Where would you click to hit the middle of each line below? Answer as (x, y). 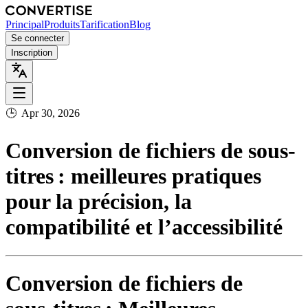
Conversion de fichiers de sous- (151, 151)
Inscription (32, 53)
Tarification (104, 24)
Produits (62, 24)
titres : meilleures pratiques (133, 176)
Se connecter (37, 38)
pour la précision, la (99, 202)
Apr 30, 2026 (51, 113)
